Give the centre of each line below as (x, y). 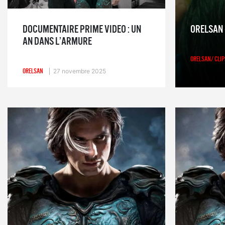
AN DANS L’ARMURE (57, 41)
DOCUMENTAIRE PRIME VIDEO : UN (82, 29)
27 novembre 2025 (80, 71)
